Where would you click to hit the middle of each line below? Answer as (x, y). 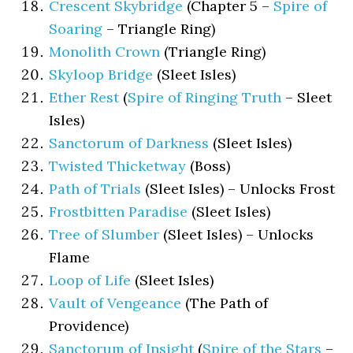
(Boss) (208, 166)
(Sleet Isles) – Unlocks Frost (238, 189)
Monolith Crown (105, 52)
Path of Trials (95, 189)
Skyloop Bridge (101, 74)
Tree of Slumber (104, 234)
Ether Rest (84, 97)
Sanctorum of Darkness (129, 143)
